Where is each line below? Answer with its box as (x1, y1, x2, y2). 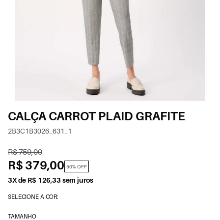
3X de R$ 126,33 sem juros (8, 175, 93, 184)
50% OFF (66, 163, 87, 169)
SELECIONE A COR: (8, 192, 59, 200)
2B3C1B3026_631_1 (8, 126, 72, 135)
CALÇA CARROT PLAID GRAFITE (8, 109, 185, 123)
